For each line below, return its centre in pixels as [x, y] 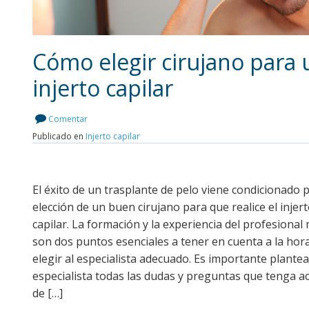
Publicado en [59, 136]
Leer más [181, 117]
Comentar [68, 119]
